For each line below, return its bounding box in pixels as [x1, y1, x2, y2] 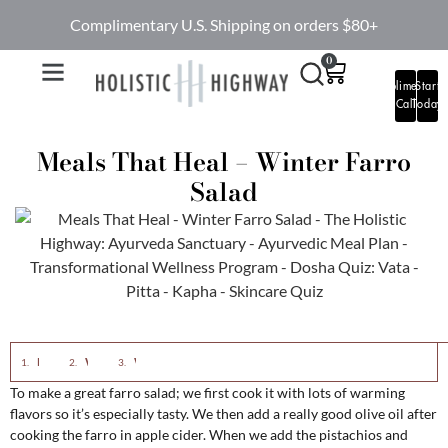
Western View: [85, 354, 165, 369]
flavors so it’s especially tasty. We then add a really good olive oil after [10, 405, 437, 422]
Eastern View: [37, 354, 110, 369]
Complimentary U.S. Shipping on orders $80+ [70, 15, 378, 34]
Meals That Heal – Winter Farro [37, 143, 411, 181]
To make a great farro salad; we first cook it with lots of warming [10, 384, 405, 401]
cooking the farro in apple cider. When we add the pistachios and [10, 426, 408, 443]
